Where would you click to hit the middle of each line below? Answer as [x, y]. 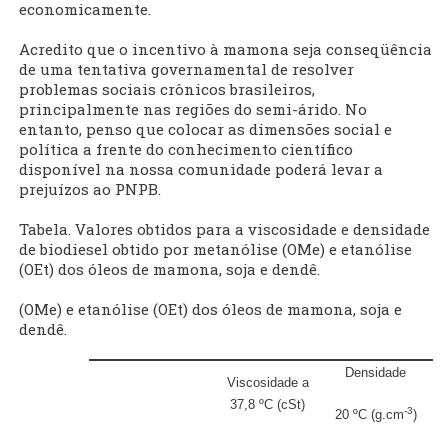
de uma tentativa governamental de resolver [186, 69]
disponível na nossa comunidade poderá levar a [201, 169]
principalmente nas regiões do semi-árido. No [193, 109]
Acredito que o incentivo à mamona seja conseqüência [225, 49]
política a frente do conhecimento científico [186, 149]
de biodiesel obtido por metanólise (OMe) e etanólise [215, 249]
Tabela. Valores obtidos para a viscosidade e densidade [224, 229]
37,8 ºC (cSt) [268, 405]
